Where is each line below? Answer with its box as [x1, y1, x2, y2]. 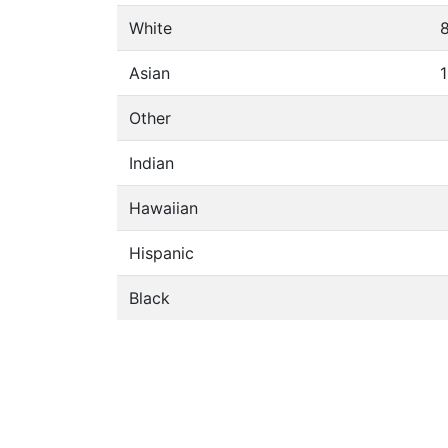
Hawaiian [129, 198, 198, 218]
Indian [129, 153, 174, 173]
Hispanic [129, 243, 194, 263]
